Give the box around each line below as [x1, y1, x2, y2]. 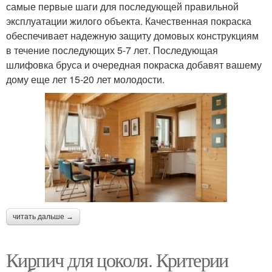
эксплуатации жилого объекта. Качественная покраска [6, 14, 251, 28]
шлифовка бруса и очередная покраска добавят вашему [6, 58, 262, 72]
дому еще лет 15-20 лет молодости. [6, 72, 165, 86]
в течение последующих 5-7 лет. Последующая [6, 43, 218, 57]
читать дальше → [13, 212, 73, 221]
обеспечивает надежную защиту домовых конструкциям [6, 29, 259, 42]
